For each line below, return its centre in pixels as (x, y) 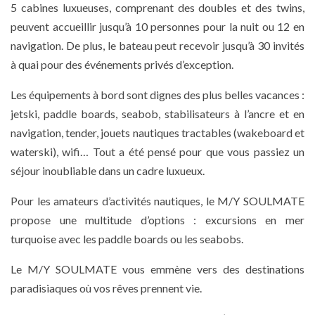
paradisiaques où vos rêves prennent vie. (106, 288)
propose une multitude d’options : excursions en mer (157, 220)
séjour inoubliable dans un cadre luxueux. (108, 171)
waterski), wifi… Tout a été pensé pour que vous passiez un (157, 152)
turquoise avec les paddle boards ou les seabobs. (127, 239)
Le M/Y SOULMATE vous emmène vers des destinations (157, 269)
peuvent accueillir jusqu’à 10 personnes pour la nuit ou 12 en (157, 27)
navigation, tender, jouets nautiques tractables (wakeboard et (157, 133)
